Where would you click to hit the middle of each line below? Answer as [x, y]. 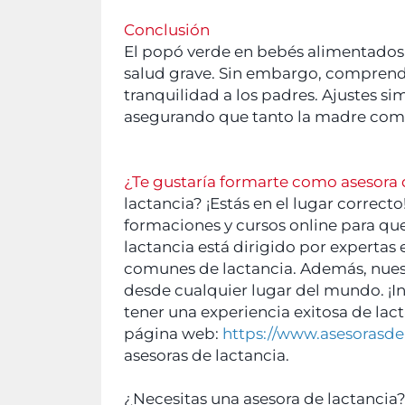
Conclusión [167, 29]
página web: [173, 333]
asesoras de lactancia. [207, 355]
